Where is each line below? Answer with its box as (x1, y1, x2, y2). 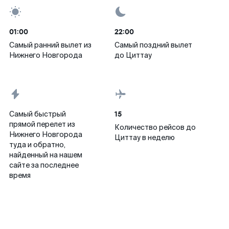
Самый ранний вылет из (9, 40, 91, 50)
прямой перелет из (9, 120, 75, 129)
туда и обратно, (9, 140, 65, 149)
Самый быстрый (9, 109, 66, 119)
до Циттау (114, 51, 152, 60)
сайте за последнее (9, 161, 79, 170)
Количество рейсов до (114, 123, 196, 132)
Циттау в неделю (114, 133, 175, 142)
